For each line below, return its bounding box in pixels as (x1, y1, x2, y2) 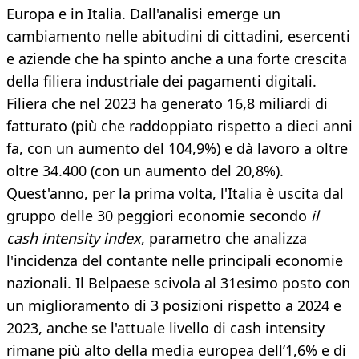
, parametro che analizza (141, 228, 307, 248)
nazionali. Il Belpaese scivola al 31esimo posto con (6, 273, 350, 293)
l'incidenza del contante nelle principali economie (6, 251, 343, 271)
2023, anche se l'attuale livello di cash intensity (6, 318, 325, 338)
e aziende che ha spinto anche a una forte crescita (6, 49, 347, 69)
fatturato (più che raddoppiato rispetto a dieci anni (6, 116, 353, 136)
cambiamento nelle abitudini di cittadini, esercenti (6, 26, 350, 46)
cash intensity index (6, 228, 141, 248)
